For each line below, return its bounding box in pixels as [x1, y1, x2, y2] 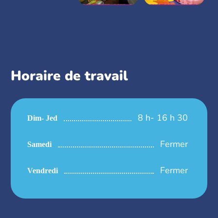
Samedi [27, 140, 52, 148]
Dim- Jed [27, 113, 58, 122]
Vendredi [27, 166, 58, 175]
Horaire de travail [11, 66, 128, 85]
